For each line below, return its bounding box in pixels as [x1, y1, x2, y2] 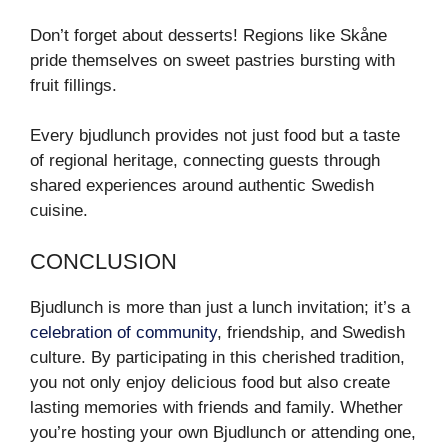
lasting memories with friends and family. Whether [30, 397, 403, 417]
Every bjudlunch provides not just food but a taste [30, 126, 400, 146]
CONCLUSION [30, 248, 177, 274]
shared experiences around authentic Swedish [30, 176, 374, 196]
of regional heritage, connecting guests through [30, 151, 380, 171]
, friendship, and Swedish [217, 322, 405, 342]
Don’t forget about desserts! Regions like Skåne [30, 25, 387, 45]
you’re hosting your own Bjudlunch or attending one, [30, 422, 416, 442]
